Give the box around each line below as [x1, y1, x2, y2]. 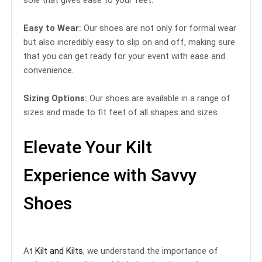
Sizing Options [23, 93, 85, 104]
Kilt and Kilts [35, 246, 83, 257]
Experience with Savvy [23, 165, 197, 186]
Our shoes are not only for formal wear [84, 23, 236, 34]
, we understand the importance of [83, 246, 218, 257]
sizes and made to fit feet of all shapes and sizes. [23, 107, 219, 118]
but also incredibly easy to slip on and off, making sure [23, 37, 235, 48]
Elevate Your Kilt [23, 137, 152, 158]
